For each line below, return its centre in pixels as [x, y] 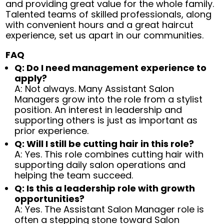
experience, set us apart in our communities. [105, 35]
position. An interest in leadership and [98, 110]
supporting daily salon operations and [100, 165]
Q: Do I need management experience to [111, 68]
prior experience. [52, 131]
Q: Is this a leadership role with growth [105, 188]
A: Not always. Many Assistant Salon [94, 89]
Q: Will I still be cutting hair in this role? [104, 144]
